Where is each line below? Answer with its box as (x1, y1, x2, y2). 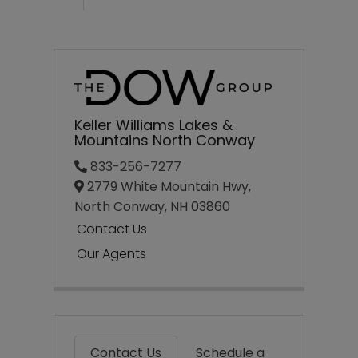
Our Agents (77, 244, 147, 263)
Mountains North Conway (74, 130, 256, 151)
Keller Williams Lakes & (74, 115, 233, 136)
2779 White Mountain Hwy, (84, 177, 252, 197)
